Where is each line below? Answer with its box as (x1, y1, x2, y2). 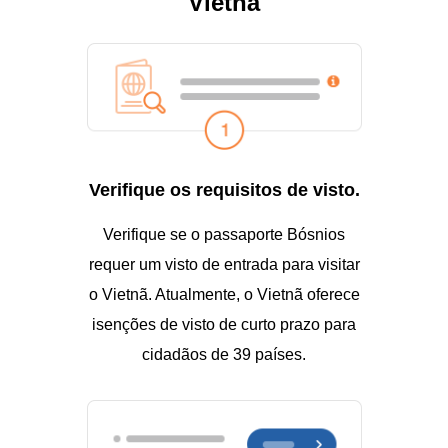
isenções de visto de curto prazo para (92, 316, 356, 334)
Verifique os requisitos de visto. (88, 180, 360, 201)
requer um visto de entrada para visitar (88, 256, 360, 274)
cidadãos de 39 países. (142, 346, 306, 364)
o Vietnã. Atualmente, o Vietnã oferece (88, 286, 360, 304)
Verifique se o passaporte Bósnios (103, 226, 345, 244)
